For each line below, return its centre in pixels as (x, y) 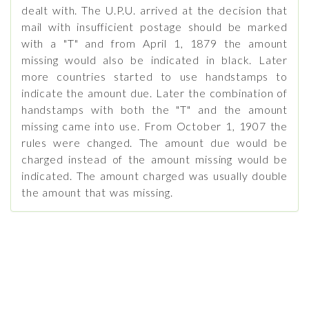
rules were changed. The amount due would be (154, 142)
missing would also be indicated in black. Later (154, 60)
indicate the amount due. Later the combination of (154, 93)
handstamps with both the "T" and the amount (154, 109)
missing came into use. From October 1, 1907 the (154, 126)
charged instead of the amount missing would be (154, 159)
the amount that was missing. (97, 192)
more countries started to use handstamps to (154, 76)
